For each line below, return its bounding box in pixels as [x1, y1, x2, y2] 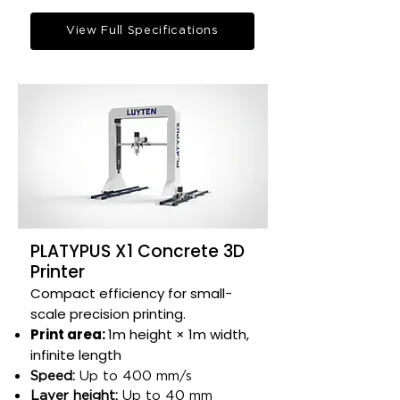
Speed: [30, 370, 75, 383]
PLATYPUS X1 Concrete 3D [30, 239, 245, 263]
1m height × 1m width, [108, 325, 249, 344]
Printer [30, 260, 85, 284]
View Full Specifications [66, 25, 219, 37]
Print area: [30, 325, 108, 344]
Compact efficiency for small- [30, 284, 232, 303]
